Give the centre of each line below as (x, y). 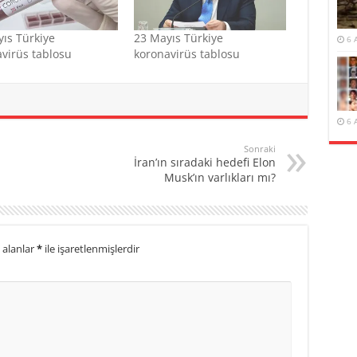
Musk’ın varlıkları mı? (220, 178)
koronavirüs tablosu (186, 54)
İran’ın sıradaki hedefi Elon (204, 163)
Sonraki (259, 149)
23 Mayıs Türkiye (178, 38)
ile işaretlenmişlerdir (90, 249)
